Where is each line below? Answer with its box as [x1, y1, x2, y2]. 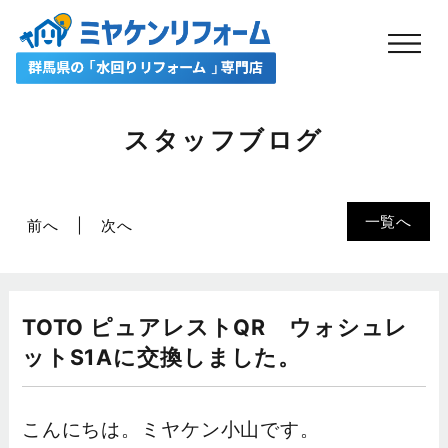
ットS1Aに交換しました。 [21, 344, 302, 371]
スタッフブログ [124, 124, 324, 155]
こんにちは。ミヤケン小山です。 [21, 417, 320, 441]
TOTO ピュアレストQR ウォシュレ [21, 314, 409, 341]
